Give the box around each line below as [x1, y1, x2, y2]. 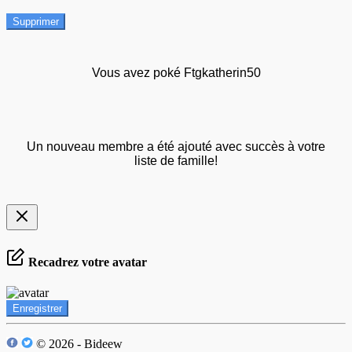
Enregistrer [13, 302, 62, 314]
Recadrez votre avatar [25, 255, 147, 269]
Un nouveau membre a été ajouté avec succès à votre [27, 140, 325, 154]
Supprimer [13, 16, 59, 28]
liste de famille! [134, 154, 218, 168]
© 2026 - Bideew [33, 337, 123, 350]
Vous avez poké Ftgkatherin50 [91, 66, 261, 80]
